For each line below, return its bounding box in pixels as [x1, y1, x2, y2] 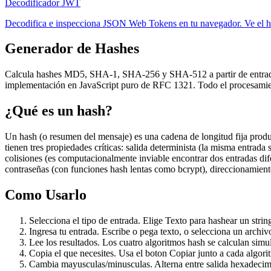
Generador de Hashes [5, 41, 139, 57]
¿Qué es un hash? [5, 103, 113, 119]
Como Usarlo [5, 187, 87, 203]
